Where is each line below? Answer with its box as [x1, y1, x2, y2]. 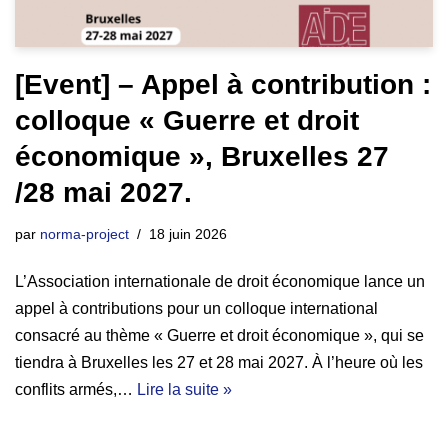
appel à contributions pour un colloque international [15, 299, 378, 317]
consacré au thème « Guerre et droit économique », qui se [15, 326, 424, 344]
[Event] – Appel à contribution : [15, 68, 431, 100]
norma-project [40, 225, 129, 242]
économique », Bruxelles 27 [15, 140, 389, 172]
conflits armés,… [15, 380, 137, 398]
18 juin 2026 [149, 225, 227, 242]
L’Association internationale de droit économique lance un [15, 272, 425, 290]
